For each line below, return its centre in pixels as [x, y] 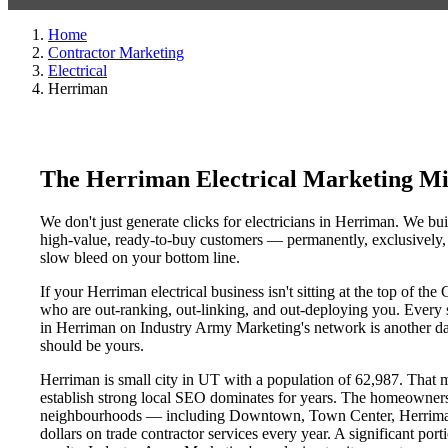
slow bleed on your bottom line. [140, 257]
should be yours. [92, 345]
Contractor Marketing [116, 52]
